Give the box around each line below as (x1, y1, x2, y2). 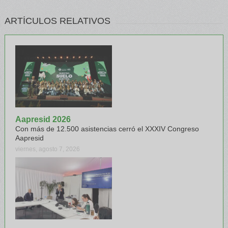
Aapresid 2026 (15, 115, 71, 124)
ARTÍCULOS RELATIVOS (4, 15, 110, 26)
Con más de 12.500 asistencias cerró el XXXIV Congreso (15, 124, 199, 133)
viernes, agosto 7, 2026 (15, 145, 80, 153)
